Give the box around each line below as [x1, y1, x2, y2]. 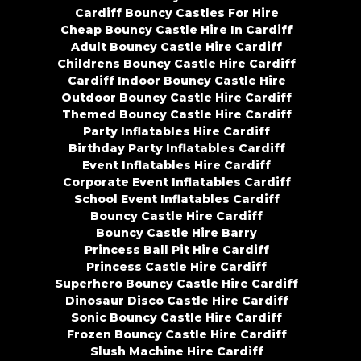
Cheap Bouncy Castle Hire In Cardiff [60, 23, 293, 38]
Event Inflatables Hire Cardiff [82, 158, 271, 173]
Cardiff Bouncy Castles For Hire [74, 6, 279, 21]
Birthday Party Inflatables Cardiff [68, 141, 285, 156]
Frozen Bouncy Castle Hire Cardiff [66, 327, 287, 342]
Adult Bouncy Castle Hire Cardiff [71, 39, 282, 55]
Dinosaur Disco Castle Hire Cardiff [64, 293, 288, 309]
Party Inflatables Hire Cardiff [83, 124, 270, 139]
